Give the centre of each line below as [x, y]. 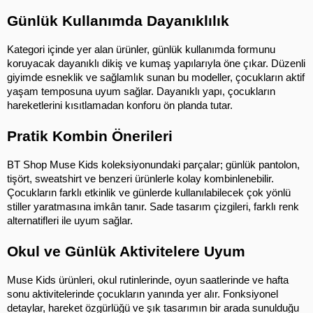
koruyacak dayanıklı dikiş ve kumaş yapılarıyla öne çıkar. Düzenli [156, 64]
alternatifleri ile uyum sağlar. [70, 221]
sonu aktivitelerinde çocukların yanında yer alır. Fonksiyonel [143, 294]
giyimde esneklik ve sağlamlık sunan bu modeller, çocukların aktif [156, 78]
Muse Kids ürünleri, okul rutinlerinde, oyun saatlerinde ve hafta [148, 280]
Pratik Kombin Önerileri [90, 136]
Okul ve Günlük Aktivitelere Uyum [126, 252]
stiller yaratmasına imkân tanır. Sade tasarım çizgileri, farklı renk [153, 207]
